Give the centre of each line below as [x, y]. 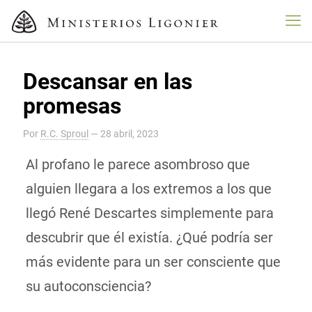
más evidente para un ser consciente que [153, 262]
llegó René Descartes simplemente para [149, 213]
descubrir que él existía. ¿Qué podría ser [149, 237]
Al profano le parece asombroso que [138, 164]
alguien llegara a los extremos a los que [148, 189]
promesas [72, 106]
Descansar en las [108, 81]
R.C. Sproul [64, 134]
